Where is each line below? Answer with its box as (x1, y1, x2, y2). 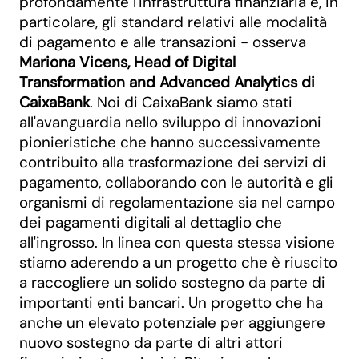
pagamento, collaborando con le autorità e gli (19, 172, 333, 192)
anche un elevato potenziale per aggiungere (19, 313, 325, 333)
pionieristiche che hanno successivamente (19, 132, 321, 152)
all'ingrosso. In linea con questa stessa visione (19, 232, 335, 252)
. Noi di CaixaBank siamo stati (90, 92, 292, 112)
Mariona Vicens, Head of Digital (19, 52, 236, 72)
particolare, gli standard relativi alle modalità (19, 12, 327, 32)
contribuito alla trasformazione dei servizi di (19, 152, 326, 172)
